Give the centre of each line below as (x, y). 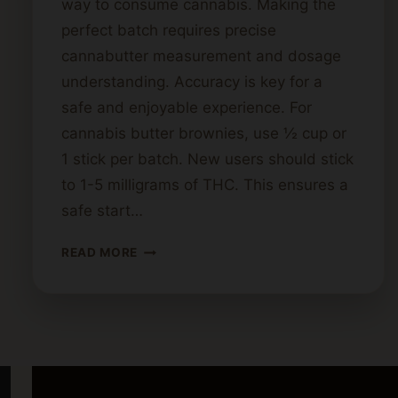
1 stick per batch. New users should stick (207, 159)
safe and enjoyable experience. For (187, 108)
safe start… (102, 211)
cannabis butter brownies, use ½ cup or (204, 134)
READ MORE (100, 253)
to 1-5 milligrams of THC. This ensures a (205, 185)
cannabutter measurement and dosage (201, 56)
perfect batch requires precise (169, 31)
